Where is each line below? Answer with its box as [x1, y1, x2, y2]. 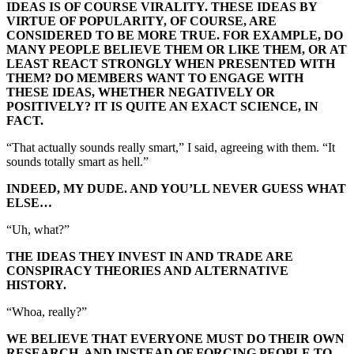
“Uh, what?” [6, 222, 70, 236]
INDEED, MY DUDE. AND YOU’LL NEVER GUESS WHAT [6, 181, 346, 195]
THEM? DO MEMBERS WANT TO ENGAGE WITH [6, 70, 303, 85]
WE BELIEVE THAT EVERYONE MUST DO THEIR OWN [6, 331, 345, 345]
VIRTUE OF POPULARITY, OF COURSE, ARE [6, 13, 277, 28]
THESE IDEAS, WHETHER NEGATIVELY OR [6, 85, 275, 99]
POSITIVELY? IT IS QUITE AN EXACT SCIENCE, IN [6, 99, 318, 113]
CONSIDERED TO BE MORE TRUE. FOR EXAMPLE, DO [6, 28, 343, 42]
